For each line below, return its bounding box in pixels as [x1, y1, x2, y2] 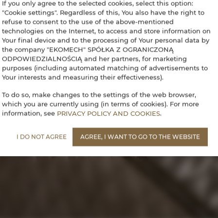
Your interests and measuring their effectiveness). [2, 73, 163, 81]
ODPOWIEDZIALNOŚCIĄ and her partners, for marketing [2, 54, 187, 63]
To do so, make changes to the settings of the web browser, [2, 91, 196, 99]
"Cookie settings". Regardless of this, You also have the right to [2, 8, 204, 17]
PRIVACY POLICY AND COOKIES [57, 109, 160, 117]
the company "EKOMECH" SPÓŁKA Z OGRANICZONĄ [2, 45, 174, 54]
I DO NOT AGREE [16, 133, 67, 141]
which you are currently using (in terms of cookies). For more [2, 100, 199, 108]
